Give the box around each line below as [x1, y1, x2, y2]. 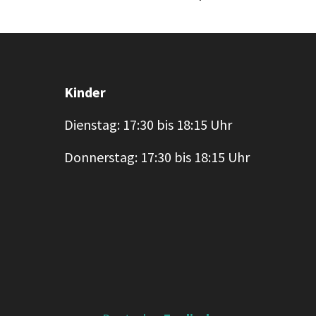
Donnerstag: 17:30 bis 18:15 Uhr [64, 148, 250, 166]
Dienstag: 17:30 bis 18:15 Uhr [64, 116, 232, 133]
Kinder [64, 83, 106, 101]
